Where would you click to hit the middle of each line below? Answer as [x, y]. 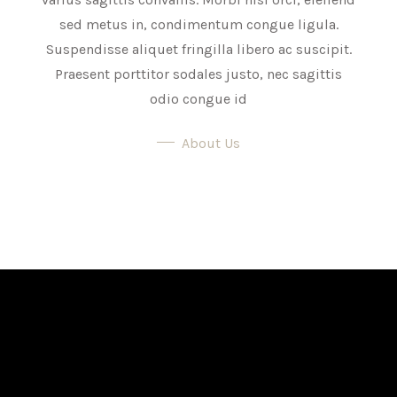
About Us [211, 143]
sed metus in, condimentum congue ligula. [198, 24]
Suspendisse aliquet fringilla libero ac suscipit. [198, 49]
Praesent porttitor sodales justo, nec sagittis [198, 74]
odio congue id [198, 99]
